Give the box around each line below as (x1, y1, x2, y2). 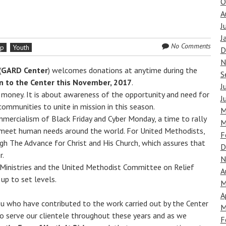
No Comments (171, 41, 211, 50)
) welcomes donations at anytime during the (48, 65, 197, 75)
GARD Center (1, 65, 48, 75)
